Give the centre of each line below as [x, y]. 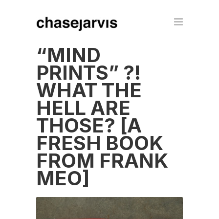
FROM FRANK [102, 161]
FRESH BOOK [100, 143]
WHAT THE [89, 90]
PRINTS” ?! [88, 73]
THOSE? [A [89, 125]
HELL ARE [83, 108]
